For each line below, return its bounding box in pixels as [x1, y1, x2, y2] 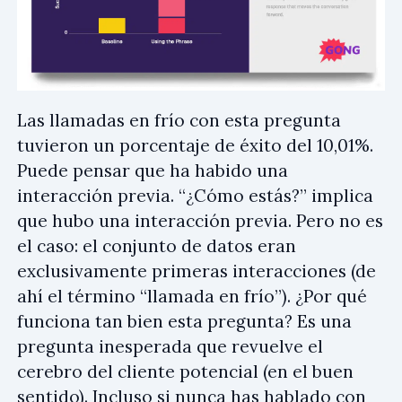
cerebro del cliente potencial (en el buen [17, 361, 354, 383]
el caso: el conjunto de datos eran [17, 235, 296, 258]
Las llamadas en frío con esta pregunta [17, 109, 341, 132]
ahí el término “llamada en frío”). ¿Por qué [17, 285, 367, 308]
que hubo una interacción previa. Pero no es [17, 210, 383, 232]
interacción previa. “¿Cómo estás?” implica [17, 185, 373, 207]
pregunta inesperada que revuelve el [17, 336, 323, 358]
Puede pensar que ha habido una [17, 160, 288, 182]
